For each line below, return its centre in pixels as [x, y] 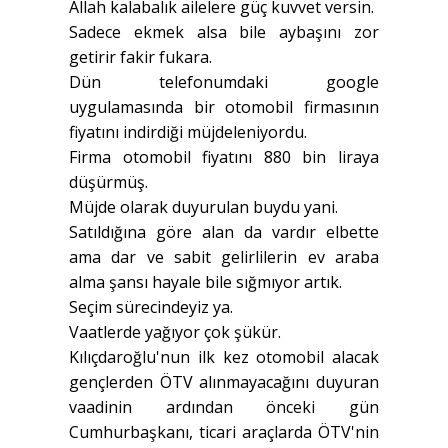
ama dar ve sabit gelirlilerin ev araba [224, 257]
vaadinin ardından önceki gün [224, 407]
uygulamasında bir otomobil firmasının [224, 107]
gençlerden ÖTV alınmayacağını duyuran [224, 382]
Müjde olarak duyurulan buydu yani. [203, 207]
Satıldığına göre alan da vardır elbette [224, 232]
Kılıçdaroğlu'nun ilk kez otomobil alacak [224, 357]
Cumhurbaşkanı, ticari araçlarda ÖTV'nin [224, 432]
